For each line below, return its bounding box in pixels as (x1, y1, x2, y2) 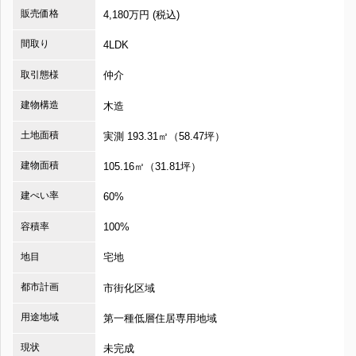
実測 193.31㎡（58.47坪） (103, 130, 226, 142)
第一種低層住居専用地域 (103, 311, 218, 324)
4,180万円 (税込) (103, 8, 180, 21)
